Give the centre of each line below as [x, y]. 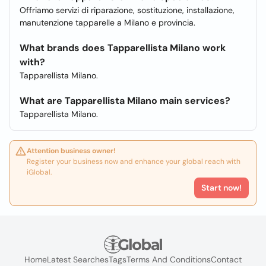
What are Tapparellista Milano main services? [125, 101]
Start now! [221, 188]
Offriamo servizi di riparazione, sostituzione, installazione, [127, 10]
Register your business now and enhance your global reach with [134, 161]
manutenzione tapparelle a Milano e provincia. [107, 23]
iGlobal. [39, 172]
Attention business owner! [71, 151]
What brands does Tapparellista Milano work [123, 48]
